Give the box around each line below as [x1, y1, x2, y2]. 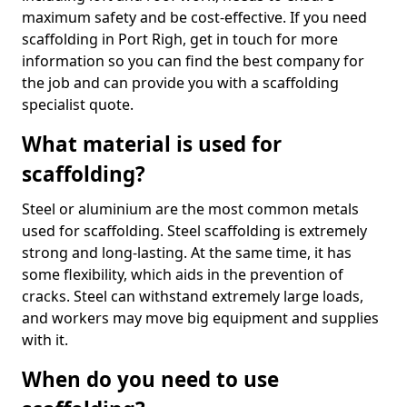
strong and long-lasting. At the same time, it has [22, 243, 352, 263]
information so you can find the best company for [22, 51, 364, 71]
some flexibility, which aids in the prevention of [22, 264, 343, 284]
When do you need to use [22, 365, 279, 393]
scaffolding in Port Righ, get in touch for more [22, 29, 338, 49]
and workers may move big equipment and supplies [22, 308, 379, 328]
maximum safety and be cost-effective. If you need [22, 7, 367, 27]
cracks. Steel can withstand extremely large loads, [22, 286, 363, 306]
